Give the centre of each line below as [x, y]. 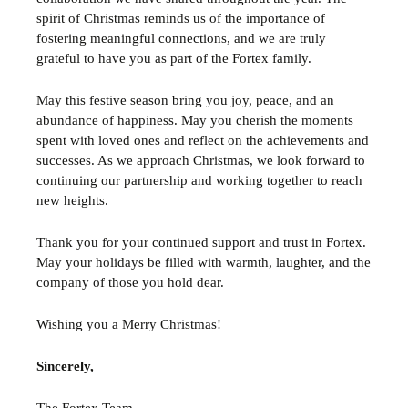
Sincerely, [65, 366]
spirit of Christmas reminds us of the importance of [181, 18]
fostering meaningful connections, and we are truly [181, 38]
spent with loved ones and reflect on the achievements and [203, 140]
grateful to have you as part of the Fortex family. [174, 58]
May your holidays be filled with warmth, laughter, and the [204, 262]
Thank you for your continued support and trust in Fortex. [201, 242]
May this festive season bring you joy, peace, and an [185, 100]
